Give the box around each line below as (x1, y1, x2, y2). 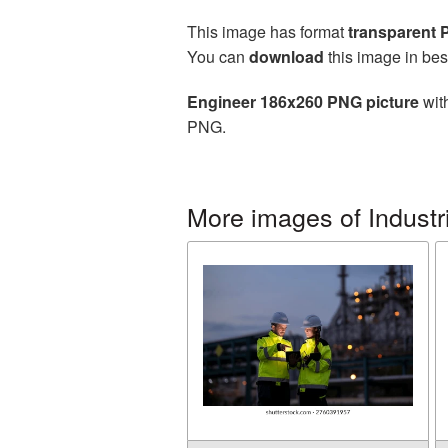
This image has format (187, 20, 348, 43)
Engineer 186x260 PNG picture (187, 90, 419, 113)
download (249, 45, 324, 68)
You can (187, 45, 249, 68)
